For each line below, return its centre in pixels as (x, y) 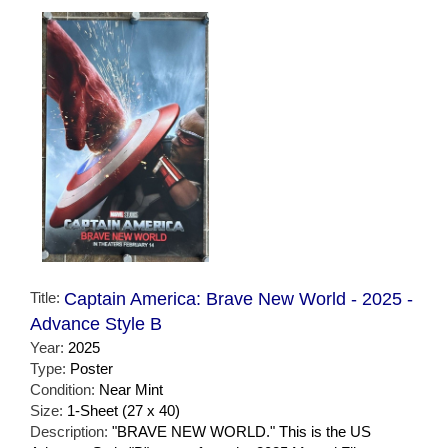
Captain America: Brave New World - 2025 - (238, 298)
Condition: (64, 389)
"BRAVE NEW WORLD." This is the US (241, 431)
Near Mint (131, 389)
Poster (91, 368)
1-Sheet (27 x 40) (123, 410)
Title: (47, 297)
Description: (71, 431)
